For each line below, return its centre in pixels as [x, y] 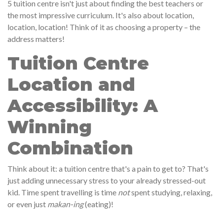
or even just [27, 204]
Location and [71, 84]
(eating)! [98, 204]
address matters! [36, 39]
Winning [50, 127]
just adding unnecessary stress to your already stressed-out [107, 180]
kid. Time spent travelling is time [63, 192]
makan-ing [65, 204]
